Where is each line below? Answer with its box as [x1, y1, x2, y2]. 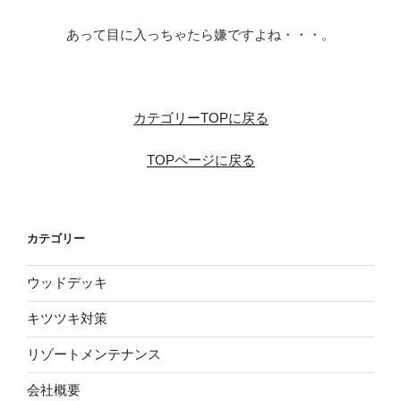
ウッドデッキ [27, 275, 107, 291]
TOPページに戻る [146, 151, 255, 167]
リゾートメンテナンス [27, 346, 161, 363]
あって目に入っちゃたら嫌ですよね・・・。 [66, 27, 335, 43]
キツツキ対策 [27, 311, 107, 327]
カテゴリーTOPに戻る [132, 110, 269, 126]
